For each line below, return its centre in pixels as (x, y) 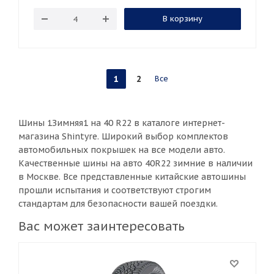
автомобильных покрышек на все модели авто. (122, 150)
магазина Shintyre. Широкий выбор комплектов (123, 136)
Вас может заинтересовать (102, 226)
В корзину (182, 19)
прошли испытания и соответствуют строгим (115, 190)
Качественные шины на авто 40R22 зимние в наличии (135, 163)
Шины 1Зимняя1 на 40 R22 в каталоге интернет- (122, 123)
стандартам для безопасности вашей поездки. (118, 204)
